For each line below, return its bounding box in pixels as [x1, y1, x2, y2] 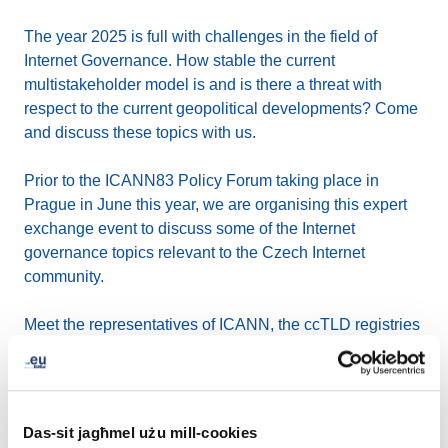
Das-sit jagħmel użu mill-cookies [23, 424, 257, 442]
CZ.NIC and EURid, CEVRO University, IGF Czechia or [24, 340, 416, 357]
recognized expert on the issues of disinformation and [24, 388, 401, 405]
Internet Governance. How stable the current [24, 52, 335, 69]
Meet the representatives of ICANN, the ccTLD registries [24, 316, 420, 333]
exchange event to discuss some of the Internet [24, 220, 355, 237]
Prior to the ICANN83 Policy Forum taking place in [24, 172, 379, 189]
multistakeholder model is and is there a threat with [24, 76, 382, 93]
